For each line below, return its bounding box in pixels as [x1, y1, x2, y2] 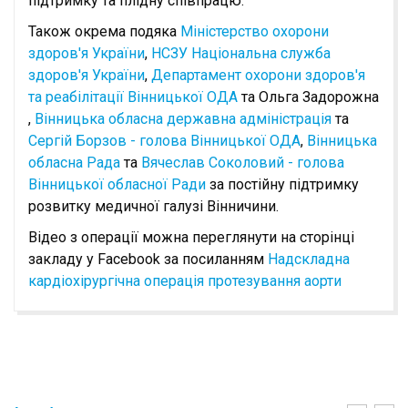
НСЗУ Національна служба [151, 44, 331, 62]
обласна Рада [28, 153, 120, 171]
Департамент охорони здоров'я [151, 66, 365, 84]
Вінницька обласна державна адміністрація [35, 109, 331, 127]
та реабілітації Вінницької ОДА [28, 87, 238, 106]
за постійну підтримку [206, 175, 359, 193]
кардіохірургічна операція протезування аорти [28, 271, 342, 290]
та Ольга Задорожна [238, 87, 379, 106]
